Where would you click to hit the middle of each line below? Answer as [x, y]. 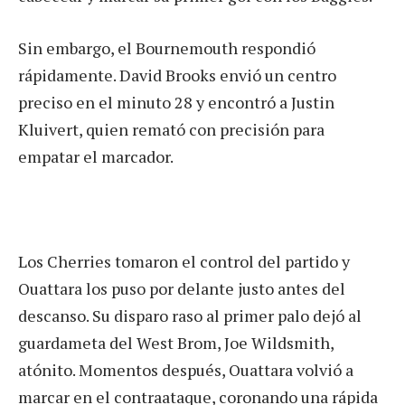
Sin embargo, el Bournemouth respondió [167, 48]
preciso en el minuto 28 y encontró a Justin [176, 103]
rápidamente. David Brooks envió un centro [177, 75]
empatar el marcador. [96, 157]
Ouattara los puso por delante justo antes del [182, 288]
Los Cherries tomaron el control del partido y [184, 261]
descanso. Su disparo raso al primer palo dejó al [190, 315]
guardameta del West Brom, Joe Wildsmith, [176, 342]
